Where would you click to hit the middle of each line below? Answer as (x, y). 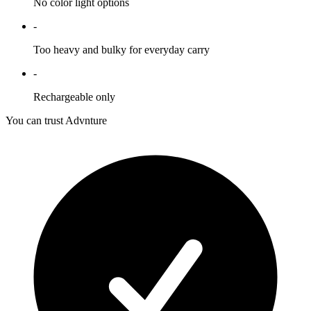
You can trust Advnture (56, 121)
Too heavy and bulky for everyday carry (121, 50)
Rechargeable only (74, 97)
